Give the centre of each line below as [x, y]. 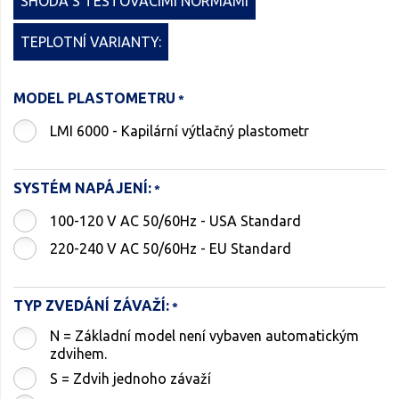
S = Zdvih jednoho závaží [130, 378]
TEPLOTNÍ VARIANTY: [91, 41]
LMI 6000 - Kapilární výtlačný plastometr [179, 130]
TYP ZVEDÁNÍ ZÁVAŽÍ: [91, 305]
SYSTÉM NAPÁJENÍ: [82, 187]
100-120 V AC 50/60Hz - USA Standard [271, 220]
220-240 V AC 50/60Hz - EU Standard [171, 248]
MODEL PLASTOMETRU [94, 98]
